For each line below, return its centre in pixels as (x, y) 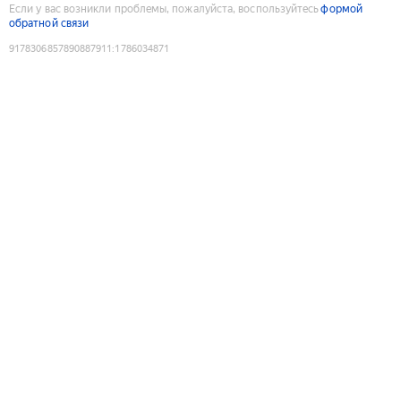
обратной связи (49, 23)
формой (341, 9)
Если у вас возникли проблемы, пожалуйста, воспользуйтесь (164, 9)
